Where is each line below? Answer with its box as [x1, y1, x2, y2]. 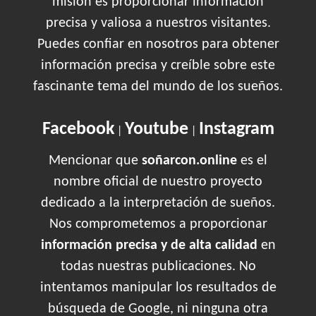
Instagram [198, 120, 274, 140]
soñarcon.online [142, 154, 237, 169]
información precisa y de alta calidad [40, 238, 257, 253]
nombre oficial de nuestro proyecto [54, 175, 262, 190]
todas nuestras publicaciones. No [60, 260, 256, 274]
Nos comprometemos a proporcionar [49, 217, 267, 232]
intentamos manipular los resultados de [39, 281, 276, 296]
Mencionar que [49, 154, 142, 169]
